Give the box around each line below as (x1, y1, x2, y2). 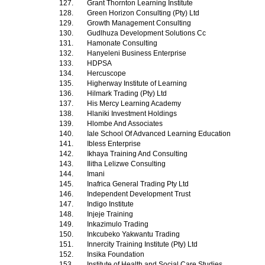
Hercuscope (87, 69, 128, 77)
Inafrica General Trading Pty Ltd (87, 180, 190, 188)
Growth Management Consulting (87, 19, 193, 27)
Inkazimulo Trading (87, 220, 150, 228)
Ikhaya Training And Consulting (87, 150, 189, 158)
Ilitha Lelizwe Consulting (87, 160, 167, 168)
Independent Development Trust (87, 190, 192, 198)
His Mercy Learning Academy (87, 99, 183, 108)
